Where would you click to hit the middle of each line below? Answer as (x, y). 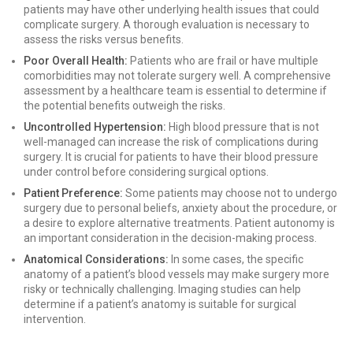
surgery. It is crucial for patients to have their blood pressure (171, 157)
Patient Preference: (73, 193)
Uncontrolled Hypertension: (95, 127)
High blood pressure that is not (243, 127)
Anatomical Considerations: (96, 259)
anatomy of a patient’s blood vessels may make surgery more (176, 274)
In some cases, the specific (236, 259)
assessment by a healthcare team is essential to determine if (175, 91)
